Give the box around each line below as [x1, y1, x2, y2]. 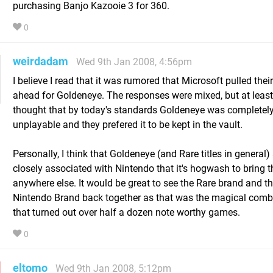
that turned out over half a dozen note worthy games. [13, 207, 240, 219]
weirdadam [13, 55, 68, 68]
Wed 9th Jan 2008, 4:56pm [76, 56, 192, 68]
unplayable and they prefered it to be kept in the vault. [13, 119, 243, 131]
